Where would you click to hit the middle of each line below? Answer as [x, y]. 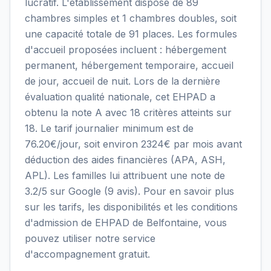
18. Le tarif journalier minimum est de [109, 128]
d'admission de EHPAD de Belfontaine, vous [126, 222]
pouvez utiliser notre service [90, 238]
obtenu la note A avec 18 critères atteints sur [128, 112]
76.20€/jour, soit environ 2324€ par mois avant [133, 144]
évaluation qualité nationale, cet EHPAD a [120, 96]
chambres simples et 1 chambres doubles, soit [131, 18]
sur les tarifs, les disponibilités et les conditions [131, 207]
